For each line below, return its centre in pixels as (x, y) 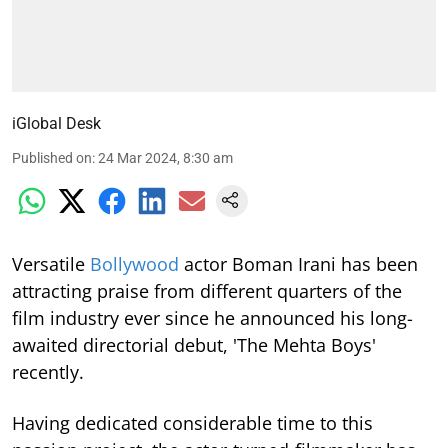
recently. (48, 371)
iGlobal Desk (56, 123)
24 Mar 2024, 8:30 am (165, 157)
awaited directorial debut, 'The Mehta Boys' (194, 344)
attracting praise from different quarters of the (207, 290)
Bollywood (134, 263)
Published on (52, 157)
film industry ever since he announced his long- (212, 317)
